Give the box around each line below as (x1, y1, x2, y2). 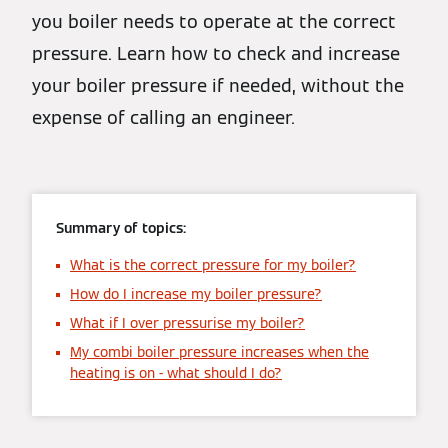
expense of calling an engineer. (32, 106, 295, 129)
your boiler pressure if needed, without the (32, 74, 404, 97)
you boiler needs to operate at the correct (32, 10, 396, 33)
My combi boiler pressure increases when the (70, 343, 369, 361)
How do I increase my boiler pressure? (70, 285, 322, 303)
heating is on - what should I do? (70, 364, 282, 382)
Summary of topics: (56, 219, 186, 237)
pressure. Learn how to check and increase (32, 42, 400, 65)
